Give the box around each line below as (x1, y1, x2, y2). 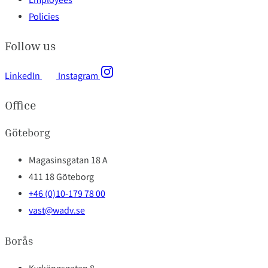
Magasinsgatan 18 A (29, 154, 108, 168)
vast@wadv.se (29, 204, 85, 218)
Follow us (5, 38, 56, 53)
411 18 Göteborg (29, 170, 94, 185)
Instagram (58, 69, 98, 84)
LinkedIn (5, 69, 40, 84)
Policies (29, 10, 59, 25)
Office (5, 97, 36, 112)
